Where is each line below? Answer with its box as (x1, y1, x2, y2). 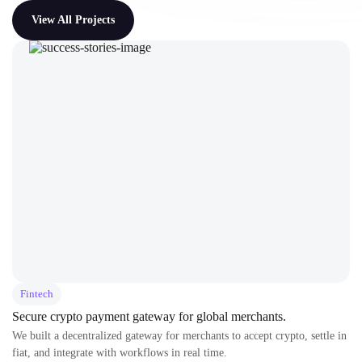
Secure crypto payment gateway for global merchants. (12, 309, 286, 323)
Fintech (20, 288, 53, 300)
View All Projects (32, 14, 115, 26)
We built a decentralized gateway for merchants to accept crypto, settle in (12, 330, 347, 342)
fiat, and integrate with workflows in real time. (12, 347, 227, 359)
